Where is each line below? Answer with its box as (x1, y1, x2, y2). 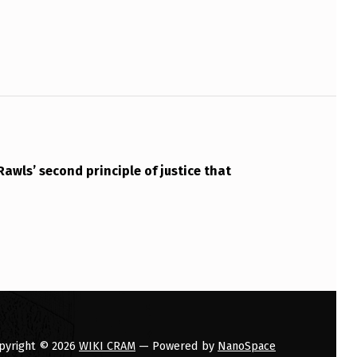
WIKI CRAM (79, 338, 135, 353)
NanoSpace (218, 338, 276, 353)
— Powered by (135, 338, 218, 353)
